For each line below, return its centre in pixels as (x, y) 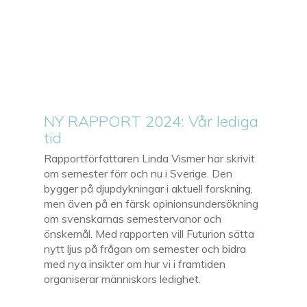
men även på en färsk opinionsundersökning (151, 203)
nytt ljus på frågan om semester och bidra (145, 248)
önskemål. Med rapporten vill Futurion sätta (149, 233)
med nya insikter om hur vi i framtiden (135, 263)
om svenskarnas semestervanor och (133, 218)
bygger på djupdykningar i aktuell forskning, (149, 188)
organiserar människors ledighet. (123, 279)
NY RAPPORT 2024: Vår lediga (151, 121)
